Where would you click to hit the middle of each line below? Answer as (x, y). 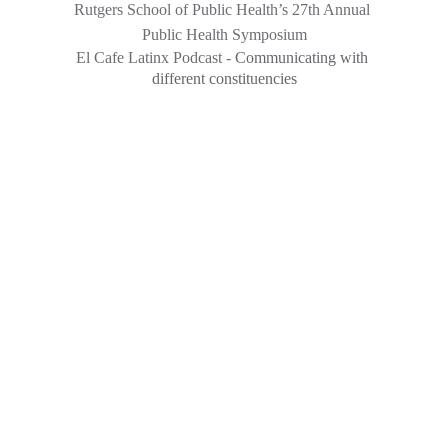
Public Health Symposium (224, 34)
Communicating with (303, 57)
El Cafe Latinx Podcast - (155, 57)
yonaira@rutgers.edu (140, 405)
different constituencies (224, 78)
